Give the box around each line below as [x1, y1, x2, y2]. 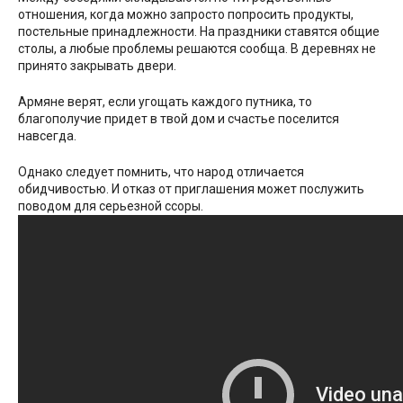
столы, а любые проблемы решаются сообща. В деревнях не [18, 40, 376, 56]
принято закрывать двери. [18, 58, 176, 73]
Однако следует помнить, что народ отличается [18, 164, 304, 179]
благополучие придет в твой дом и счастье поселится [18, 111, 339, 126]
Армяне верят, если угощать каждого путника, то [18, 94, 312, 109]
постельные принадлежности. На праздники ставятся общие [18, 23, 380, 39]
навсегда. [18, 128, 76, 143]
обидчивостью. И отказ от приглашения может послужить [18, 181, 364, 196]
